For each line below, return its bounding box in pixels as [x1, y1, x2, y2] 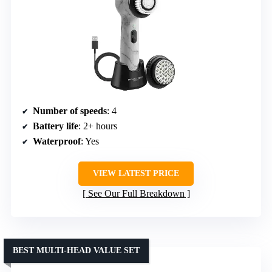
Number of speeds [33, 105, 107, 116]
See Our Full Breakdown [87, 188, 185, 199]
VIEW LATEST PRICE [93, 168, 179, 178]
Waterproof [33, 135, 81, 146]
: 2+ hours [78, 120, 117, 131]
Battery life [33, 120, 78, 131]
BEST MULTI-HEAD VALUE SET [13, 245, 140, 255]
